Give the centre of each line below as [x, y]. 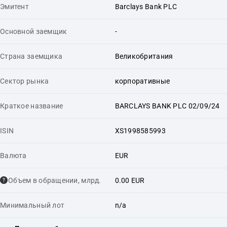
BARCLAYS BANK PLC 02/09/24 [167, 106]
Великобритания [144, 56]
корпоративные [142, 81]
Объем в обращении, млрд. [55, 180]
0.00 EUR [130, 180]
